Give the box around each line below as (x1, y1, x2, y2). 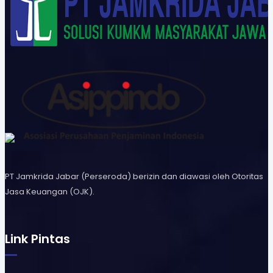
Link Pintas (5, 230, 70, 247)
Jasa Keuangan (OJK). (5, 185, 94, 197)
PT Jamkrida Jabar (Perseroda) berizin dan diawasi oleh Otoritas (5, 170, 263, 182)
